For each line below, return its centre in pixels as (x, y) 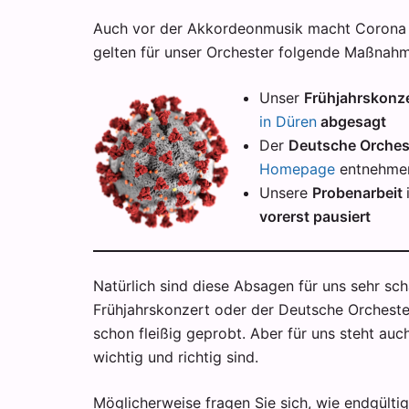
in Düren (288, 121)
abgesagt (351, 121)
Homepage (297, 169)
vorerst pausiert (315, 216)
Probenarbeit (359, 193)
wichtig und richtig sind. (176, 357)
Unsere (286, 193)
